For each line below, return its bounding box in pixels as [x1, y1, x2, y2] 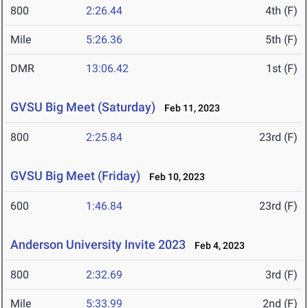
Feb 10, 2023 [143, 171, 205, 183]
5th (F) [265, 33, 298, 47]
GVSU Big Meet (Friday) [10, 168, 140, 184]
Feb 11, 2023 [158, 102, 220, 114]
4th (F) [265, 4, 298, 18]
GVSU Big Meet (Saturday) [10, 100, 155, 115]
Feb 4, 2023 [188, 240, 245, 252]
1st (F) [266, 62, 298, 76]
